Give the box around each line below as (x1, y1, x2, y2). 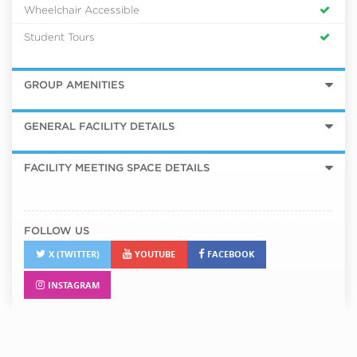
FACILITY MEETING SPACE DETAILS (24, 160, 210, 174)
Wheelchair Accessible (24, 3, 139, 17)
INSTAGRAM (47, 278, 100, 292)
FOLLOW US (24, 223, 89, 237)
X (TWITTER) (48, 248, 100, 261)
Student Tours (24, 30, 95, 44)
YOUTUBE (134, 248, 175, 261)
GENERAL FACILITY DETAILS (24, 119, 175, 132)
